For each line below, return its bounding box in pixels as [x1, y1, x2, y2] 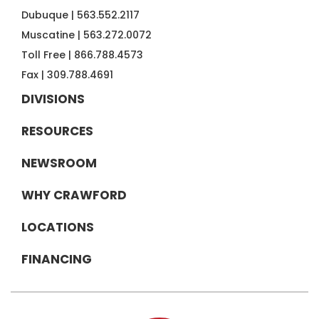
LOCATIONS [21, 219, 94, 236]
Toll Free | [21, 48, 74, 62]
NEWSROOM [21, 155, 97, 172]
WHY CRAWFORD [21, 187, 127, 204]
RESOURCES [21, 122, 93, 140]
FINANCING [21, 251, 92, 268]
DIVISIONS [21, 90, 85, 108]
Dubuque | [21, 8, 77, 22]
